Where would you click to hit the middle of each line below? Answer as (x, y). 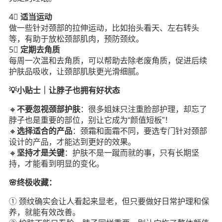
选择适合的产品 (44, 131)
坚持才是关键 (40, 153)
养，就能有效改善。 (44, 212)
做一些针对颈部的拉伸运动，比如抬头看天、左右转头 (104, 28)
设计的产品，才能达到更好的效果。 (72, 142)
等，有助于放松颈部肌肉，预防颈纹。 (76, 39)
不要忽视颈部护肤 (48, 109)
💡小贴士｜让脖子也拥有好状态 (64, 90)
